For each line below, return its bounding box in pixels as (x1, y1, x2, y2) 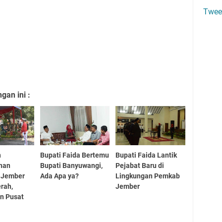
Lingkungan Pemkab (115, 171, 180, 180)
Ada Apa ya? (40, 171, 79, 180)
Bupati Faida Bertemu (40, 151, 109, 159)
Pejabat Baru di (115, 161, 165, 169)
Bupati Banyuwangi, (40, 161, 103, 169)
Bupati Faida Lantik (115, 151, 177, 159)
